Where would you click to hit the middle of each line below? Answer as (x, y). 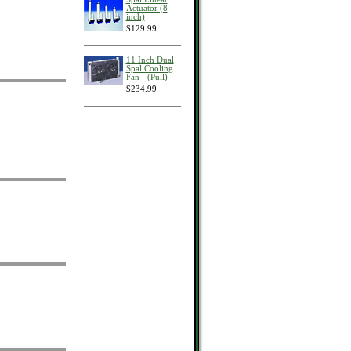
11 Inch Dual (150, 60)
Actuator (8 (147, 8)
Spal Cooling (149, 69)
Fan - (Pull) (147, 77)
